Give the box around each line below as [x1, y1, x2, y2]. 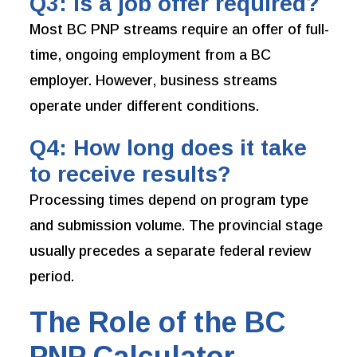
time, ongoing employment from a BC [29, 47, 272, 64]
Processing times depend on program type [29, 192, 309, 209]
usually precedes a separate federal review [29, 243, 312, 260]
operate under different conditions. [29, 98, 260, 115]
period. [29, 269, 75, 285]
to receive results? [29, 162, 232, 187]
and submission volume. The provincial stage [29, 218, 324, 234]
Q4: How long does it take [29, 135, 308, 161]
